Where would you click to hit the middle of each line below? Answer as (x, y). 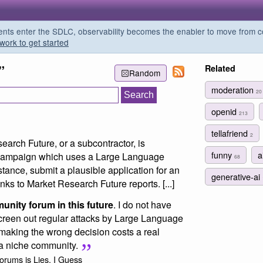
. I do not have (142, 204)
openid (225, 111)
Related (220, 68)
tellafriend (231, 133)
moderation (234, 89)
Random (144, 73)
